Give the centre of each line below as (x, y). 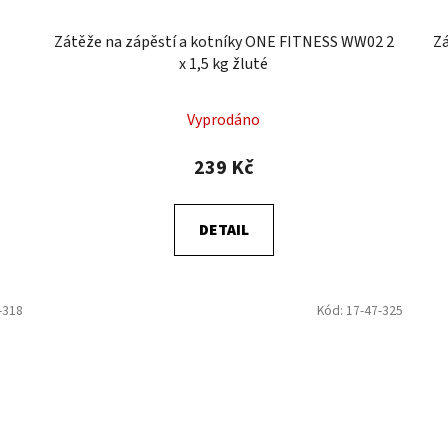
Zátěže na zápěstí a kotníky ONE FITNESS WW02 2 (223, 41)
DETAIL (223, 229)
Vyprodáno (224, 119)
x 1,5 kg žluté (224, 63)
